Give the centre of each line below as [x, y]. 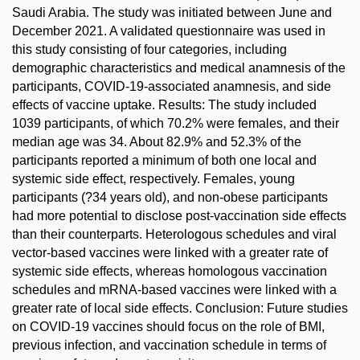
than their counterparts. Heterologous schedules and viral [174, 235]
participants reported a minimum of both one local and [164, 161]
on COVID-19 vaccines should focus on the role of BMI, [168, 327]
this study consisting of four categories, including [149, 50]
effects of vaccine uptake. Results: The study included [164, 105]
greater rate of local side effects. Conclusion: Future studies [180, 309]
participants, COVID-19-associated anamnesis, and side [172, 87]
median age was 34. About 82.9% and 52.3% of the [157, 142]
